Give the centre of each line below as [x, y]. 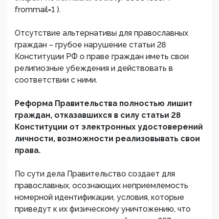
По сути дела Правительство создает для [95, 174]
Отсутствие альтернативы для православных [101, 33]
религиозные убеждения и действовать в [94, 68]
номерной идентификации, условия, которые [99, 197]
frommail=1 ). [38, 10]
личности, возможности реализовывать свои [107, 139]
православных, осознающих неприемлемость [101, 186]
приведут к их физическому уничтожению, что [103, 209]
